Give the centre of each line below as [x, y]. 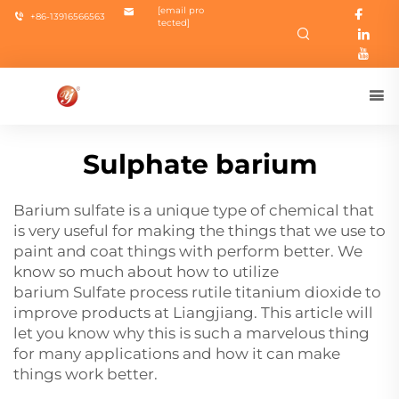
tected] [174, 23]
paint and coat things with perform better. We [188, 251]
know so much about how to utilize [146, 272]
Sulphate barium [199, 164]
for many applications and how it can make [177, 354]
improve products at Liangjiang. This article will [193, 313]
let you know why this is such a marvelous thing [191, 333]
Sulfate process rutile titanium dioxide [217, 292]
